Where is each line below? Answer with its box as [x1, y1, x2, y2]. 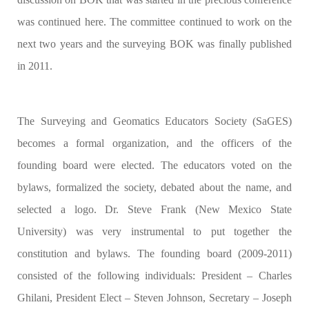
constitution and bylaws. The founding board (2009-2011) [17, 248, 292, 259]
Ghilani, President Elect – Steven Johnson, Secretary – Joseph [17, 292, 292, 303]
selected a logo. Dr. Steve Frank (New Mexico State [17, 203, 292, 215]
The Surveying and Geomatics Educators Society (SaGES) [17, 115, 292, 127]
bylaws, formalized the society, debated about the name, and [17, 181, 292, 193]
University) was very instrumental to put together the [17, 226, 292, 237]
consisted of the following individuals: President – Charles [17, 270, 292, 281]
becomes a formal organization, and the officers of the [17, 137, 292, 149]
